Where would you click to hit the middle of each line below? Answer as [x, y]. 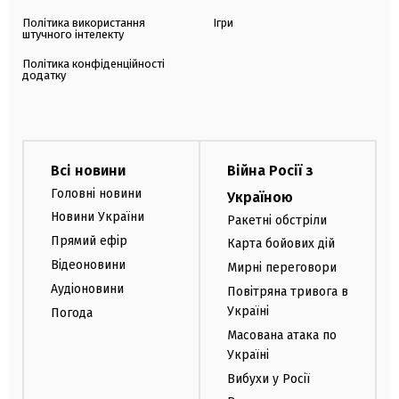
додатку [44, 75]
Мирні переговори [282, 268]
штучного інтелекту [73, 34]
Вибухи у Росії [269, 379]
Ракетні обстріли [277, 220]
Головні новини [96, 193]
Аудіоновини [87, 289]
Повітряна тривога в [288, 291]
